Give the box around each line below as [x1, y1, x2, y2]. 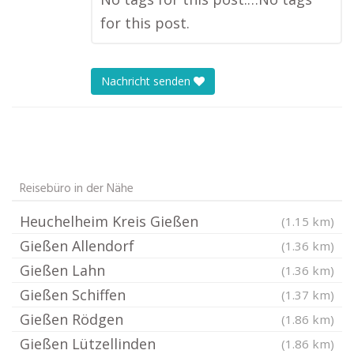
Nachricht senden [101, 73, 194, 89]
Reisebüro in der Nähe [20, 179, 134, 199]
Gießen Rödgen [20, 310, 123, 329]
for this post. [100, 13, 190, 32]
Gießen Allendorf [20, 236, 134, 255]
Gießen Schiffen [20, 285, 126, 304]
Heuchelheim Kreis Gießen [20, 212, 198, 231]
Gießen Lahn [20, 261, 105, 280]
